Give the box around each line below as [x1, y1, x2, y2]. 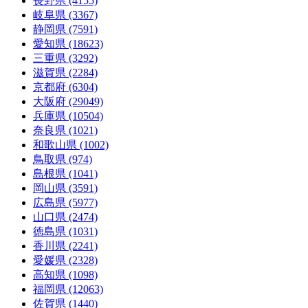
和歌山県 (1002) [33, 138, 109, 151]
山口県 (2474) [33, 210, 98, 223]
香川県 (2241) [33, 239, 98, 252]
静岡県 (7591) [33, 23, 98, 35]
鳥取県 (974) [33, 153, 92, 165]
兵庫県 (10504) [33, 109, 103, 122]
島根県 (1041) [33, 167, 98, 179]
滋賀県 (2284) [33, 66, 98, 78]
